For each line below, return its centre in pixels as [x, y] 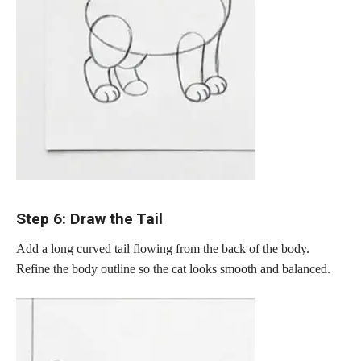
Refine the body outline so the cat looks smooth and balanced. [173, 268]
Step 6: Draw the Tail [89, 219]
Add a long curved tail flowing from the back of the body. [163, 248]
